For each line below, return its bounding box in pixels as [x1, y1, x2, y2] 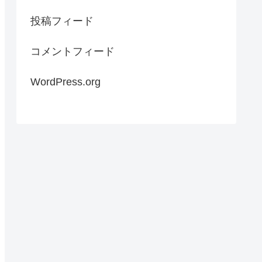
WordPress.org [30, 76, 101, 88]
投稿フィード [30, 15, 94, 27]
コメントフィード [30, 46, 115, 58]
